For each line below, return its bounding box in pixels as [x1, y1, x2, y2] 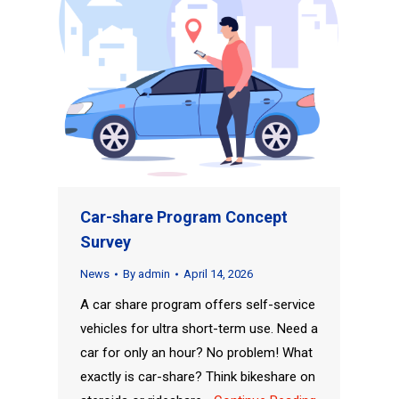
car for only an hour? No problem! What [79, 345, 313, 362]
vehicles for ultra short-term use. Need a [79, 321, 318, 338]
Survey [79, 232, 131, 252]
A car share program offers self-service [79, 297, 315, 313]
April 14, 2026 [183, 267, 253, 281]
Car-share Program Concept [79, 208, 288, 227]
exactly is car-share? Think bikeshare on [79, 369, 315, 386]
